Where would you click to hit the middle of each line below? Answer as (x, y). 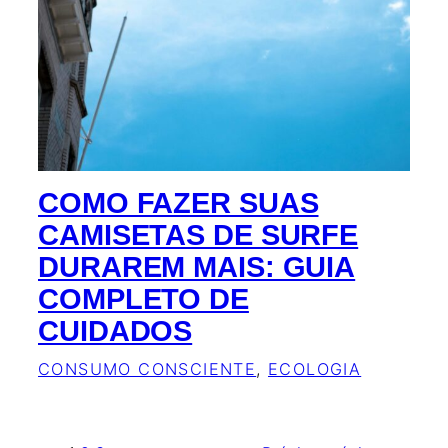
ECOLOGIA (315, 369)
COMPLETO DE (143, 299)
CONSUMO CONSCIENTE (147, 369)
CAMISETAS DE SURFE (198, 235)
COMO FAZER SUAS (178, 203)
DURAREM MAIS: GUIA (197, 267)
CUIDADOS (115, 331)
